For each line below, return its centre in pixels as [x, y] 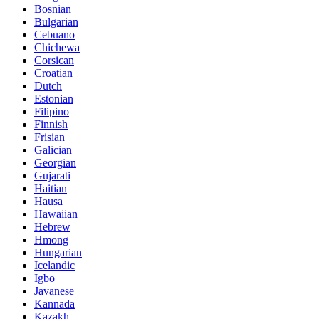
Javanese [54, 291]
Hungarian [58, 252]
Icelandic [54, 265]
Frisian [49, 137]
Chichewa [57, 47]
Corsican [54, 60]
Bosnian [53, 9]
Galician [53, 150]
